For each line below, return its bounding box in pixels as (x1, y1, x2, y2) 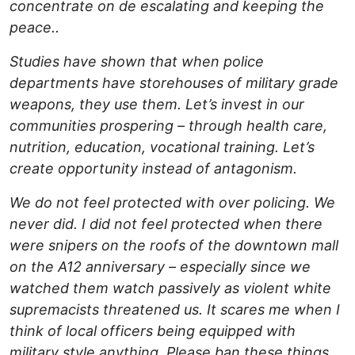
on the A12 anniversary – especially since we (10, 258, 311, 276)
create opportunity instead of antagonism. (10, 160, 297, 177)
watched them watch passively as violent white (10, 280, 331, 297)
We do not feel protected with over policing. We (10, 194, 335, 212)
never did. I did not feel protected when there (10, 216, 323, 233)
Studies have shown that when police (10, 53, 264, 71)
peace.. (10, 19, 59, 36)
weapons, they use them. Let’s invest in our (10, 96, 304, 113)
